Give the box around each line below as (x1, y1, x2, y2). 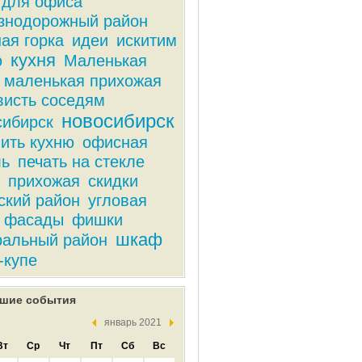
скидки (87, 172, 138, 190)
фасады (3, 211, 64, 229)
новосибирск (61, 110, 175, 132)
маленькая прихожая (3, 72, 162, 90)
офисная (82, 133, 148, 151)
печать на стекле (17, 153, 145, 170)
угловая (87, 192, 147, 209)
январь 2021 (103, 317, 162, 328)
